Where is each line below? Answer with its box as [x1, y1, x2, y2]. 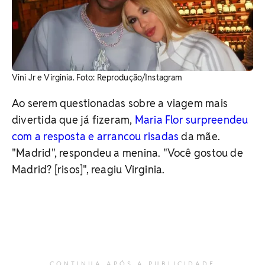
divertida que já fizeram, [12, 112, 135, 127]
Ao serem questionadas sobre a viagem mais [12, 96, 228, 110]
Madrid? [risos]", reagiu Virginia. [12, 162, 165, 176]
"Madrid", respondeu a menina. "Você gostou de [12, 146, 243, 160]
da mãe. [181, 129, 221, 143]
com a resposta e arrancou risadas [12, 129, 182, 143]
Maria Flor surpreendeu [134, 112, 248, 127]
